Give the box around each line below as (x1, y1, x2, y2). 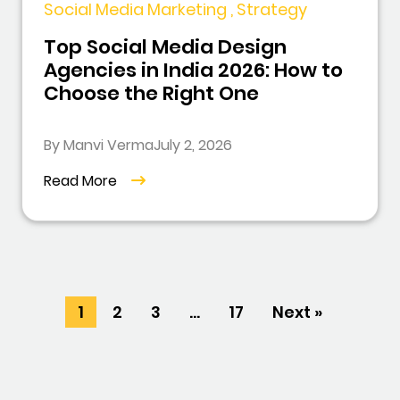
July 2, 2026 (154, 134, 232, 155)
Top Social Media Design (44, 32, 287, 61)
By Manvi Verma (44, 134, 154, 155)
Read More (44, 170, 117, 191)
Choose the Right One (44, 79, 259, 107)
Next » (272, 300, 322, 323)
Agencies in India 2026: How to (44, 55, 343, 84)
